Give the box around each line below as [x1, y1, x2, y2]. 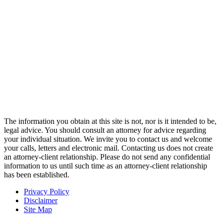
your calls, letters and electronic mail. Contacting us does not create [4, 144, 213, 153]
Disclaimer [24, 196, 57, 205]
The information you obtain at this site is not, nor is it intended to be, [4, 117, 217, 126]
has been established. [4, 170, 69, 179]
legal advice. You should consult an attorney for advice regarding [4, 126, 206, 135]
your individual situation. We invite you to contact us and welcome [4, 135, 212, 144]
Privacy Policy [24, 187, 69, 196]
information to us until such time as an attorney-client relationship [4, 162, 207, 170]
